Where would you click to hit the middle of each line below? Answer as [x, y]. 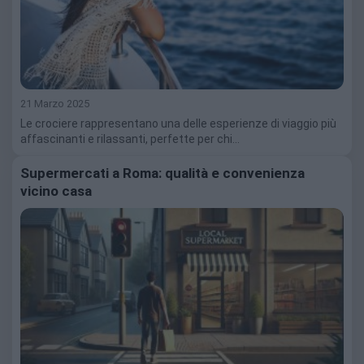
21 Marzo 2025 [55, 103]
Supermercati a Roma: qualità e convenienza [162, 173]
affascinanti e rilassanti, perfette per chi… [130, 139]
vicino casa [56, 191]
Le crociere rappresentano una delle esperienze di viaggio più [178, 123]
